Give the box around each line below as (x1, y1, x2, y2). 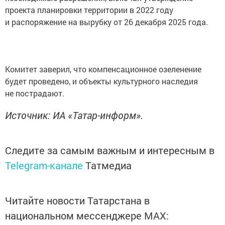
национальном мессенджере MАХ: (5, 209, 169, 222)
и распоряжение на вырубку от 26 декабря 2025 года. (5, 17, 208, 28)
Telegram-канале (5, 159, 83, 172)
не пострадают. (5, 88, 64, 99)
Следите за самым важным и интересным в (5, 144, 214, 157)
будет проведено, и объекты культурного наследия (5, 76, 198, 87)
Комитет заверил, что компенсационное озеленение (5, 64, 201, 75)
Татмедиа (85, 159, 132, 172)
